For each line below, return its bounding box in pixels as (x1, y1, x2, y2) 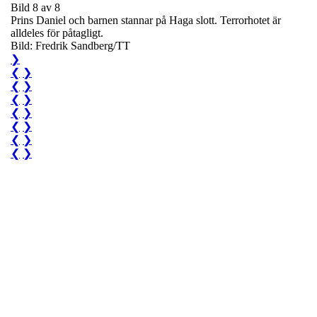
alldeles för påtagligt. (11, 26, 103, 39)
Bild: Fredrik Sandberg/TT (11, 39, 130, 52)
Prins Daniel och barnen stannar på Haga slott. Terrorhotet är (11, 13, 281, 26)
